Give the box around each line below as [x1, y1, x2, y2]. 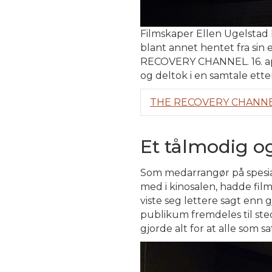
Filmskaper [140, 27, 194, 39]
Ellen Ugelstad [194, 27, 271, 39]
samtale [209, 69, 248, 81]
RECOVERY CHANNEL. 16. [140, 55, 265, 67]
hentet [200, 41, 234, 53]
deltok [155, 69, 188, 81]
